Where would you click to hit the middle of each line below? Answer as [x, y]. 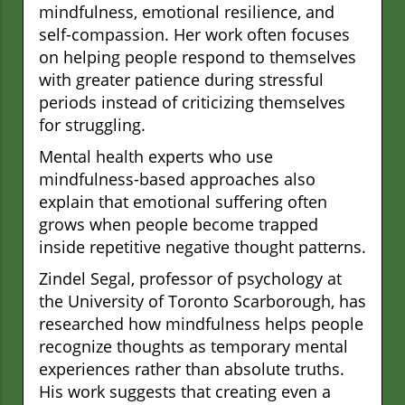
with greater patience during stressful [181, 80]
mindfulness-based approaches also [177, 179]
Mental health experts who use [156, 157]
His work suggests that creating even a [185, 392]
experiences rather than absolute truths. [192, 369]
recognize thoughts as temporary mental [193, 347]
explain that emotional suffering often [183, 202]
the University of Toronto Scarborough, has [202, 301]
